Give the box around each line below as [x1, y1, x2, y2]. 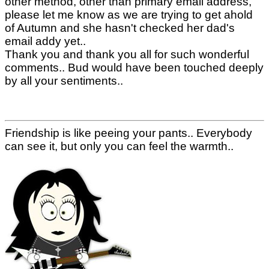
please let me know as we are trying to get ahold [5, 8, 253, 22]
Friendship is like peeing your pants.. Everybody [5, 127, 252, 140]
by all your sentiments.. [5, 74, 123, 88]
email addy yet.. [5, 35, 86, 48]
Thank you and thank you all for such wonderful [5, 48, 249, 61]
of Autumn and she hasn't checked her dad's [5, 22, 235, 35]
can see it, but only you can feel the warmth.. [5, 140, 234, 153]
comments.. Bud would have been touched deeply [5, 61, 264, 74]
